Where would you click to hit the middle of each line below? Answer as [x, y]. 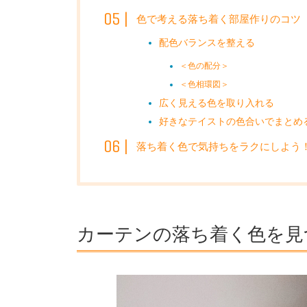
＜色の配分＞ [205, 65]
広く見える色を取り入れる [216, 102]
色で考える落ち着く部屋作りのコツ [219, 19]
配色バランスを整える [207, 42]
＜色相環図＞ [205, 84]
